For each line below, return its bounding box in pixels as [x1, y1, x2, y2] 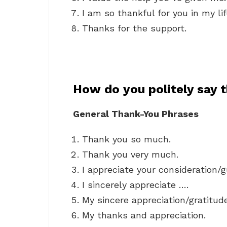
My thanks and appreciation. [82, 210, 206, 221]
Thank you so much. [82, 134, 171, 145]
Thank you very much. [82, 149, 178, 160]
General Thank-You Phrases [73, 108, 199, 120]
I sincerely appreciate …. [82, 179, 188, 191]
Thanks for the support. [82, 23, 186, 34]
